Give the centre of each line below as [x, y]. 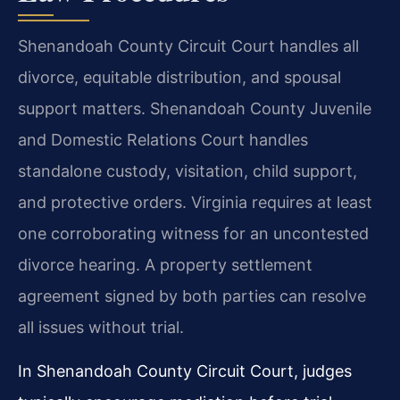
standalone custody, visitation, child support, [187, 171]
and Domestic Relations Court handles [163, 139]
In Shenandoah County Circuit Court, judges [185, 371]
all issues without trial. [101, 327]
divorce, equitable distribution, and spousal [179, 77]
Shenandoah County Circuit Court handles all [188, 46]
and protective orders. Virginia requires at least [195, 202]
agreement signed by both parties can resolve [192, 296]
